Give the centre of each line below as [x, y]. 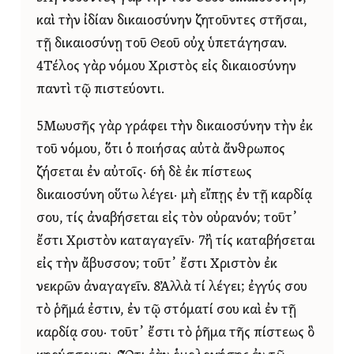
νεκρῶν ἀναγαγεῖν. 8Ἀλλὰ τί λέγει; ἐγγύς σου [172, 287]
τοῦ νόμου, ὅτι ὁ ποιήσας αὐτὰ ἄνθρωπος [161, 149]
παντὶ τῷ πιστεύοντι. [100, 89]
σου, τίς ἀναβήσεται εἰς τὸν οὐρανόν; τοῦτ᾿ [167, 218]
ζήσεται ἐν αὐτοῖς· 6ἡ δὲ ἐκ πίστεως [144, 172]
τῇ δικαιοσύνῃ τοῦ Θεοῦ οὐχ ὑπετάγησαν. [162, 43]
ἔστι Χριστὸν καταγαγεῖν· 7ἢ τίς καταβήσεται [176, 241]
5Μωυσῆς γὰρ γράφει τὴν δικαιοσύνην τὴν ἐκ [175, 126]
